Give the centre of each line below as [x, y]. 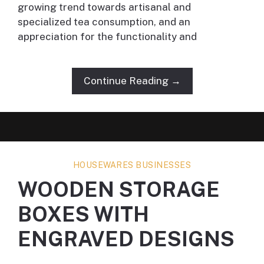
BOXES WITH [83, 214]
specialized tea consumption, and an [104, 22]
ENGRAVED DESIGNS [126, 239]
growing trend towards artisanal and [104, 7]
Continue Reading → [132, 81]
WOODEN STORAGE [119, 190]
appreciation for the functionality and [107, 37]
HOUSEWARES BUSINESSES [132, 165]
